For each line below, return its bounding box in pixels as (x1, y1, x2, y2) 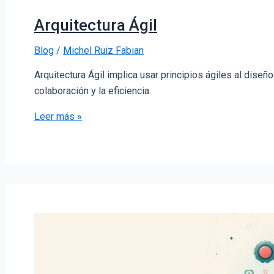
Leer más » (34, 111, 82, 123)
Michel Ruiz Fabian (63, 45, 144, 57)
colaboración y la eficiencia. (34, 85, 151, 97)
